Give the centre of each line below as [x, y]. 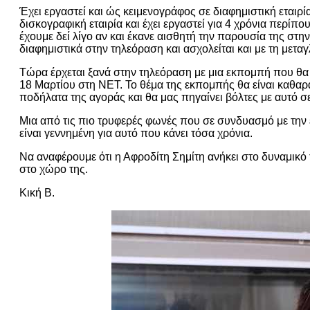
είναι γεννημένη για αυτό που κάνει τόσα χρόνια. [136, 133]
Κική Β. [37, 192]
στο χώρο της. [54, 169]
